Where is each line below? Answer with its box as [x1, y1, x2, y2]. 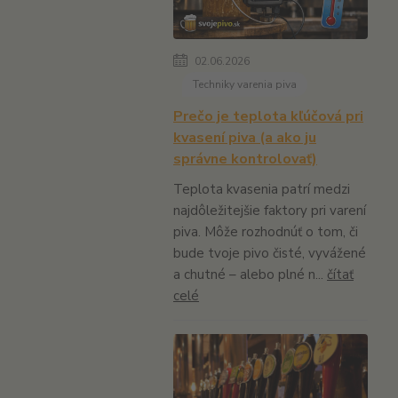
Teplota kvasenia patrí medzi [173, 180, 350, 199]
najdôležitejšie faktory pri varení [173, 202, 366, 220]
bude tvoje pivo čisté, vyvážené [173, 244, 366, 263]
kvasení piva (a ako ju [173, 128, 316, 148]
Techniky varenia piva [193, 77, 297, 92]
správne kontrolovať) [173, 149, 317, 170]
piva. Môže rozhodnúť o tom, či [173, 223, 358, 242]
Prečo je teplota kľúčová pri [173, 107, 363, 127]
